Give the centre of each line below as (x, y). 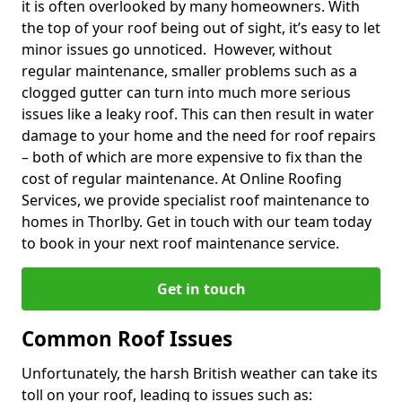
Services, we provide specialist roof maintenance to (196, 200)
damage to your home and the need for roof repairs (199, 135)
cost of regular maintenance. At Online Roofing (182, 178)
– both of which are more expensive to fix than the (192, 157)
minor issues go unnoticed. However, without (177, 49)
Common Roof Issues (127, 338)
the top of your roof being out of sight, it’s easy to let (201, 27)
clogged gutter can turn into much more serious (186, 92)
